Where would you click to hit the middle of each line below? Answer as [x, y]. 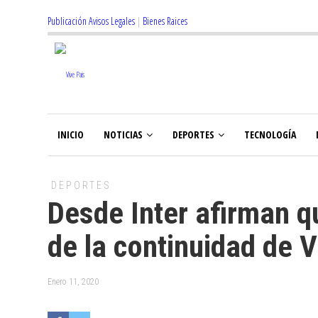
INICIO [71, 135]
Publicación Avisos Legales [91, 21]
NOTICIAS [123, 135]
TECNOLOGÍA [270, 135]
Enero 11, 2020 [73, 282]
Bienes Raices [165, 21]
